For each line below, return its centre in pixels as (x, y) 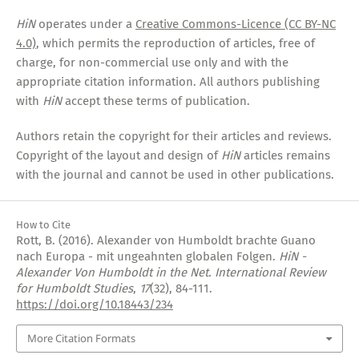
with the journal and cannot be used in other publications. (175, 175)
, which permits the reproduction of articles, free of (175, 44)
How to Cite (43, 225)
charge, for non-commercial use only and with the (152, 63)
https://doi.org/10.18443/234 (94, 305)
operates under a (85, 24)
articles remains (285, 156)
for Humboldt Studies (74, 289)
